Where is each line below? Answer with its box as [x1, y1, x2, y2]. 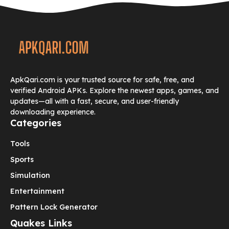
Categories [10, 117, 61, 129]
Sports [10, 155, 34, 165]
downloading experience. [10, 107, 96, 117]
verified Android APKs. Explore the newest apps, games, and [10, 86, 219, 96]
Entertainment [10, 187, 64, 196]
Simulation [10, 171, 50, 180]
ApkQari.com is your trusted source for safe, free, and [10, 75, 194, 85]
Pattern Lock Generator [10, 202, 98, 212]
